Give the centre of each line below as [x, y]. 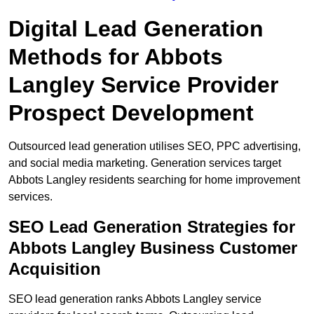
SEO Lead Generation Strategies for [152, 227]
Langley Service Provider [143, 85]
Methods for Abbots [116, 57]
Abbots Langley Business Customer [153, 248]
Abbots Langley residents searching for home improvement [154, 180]
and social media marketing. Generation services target [145, 163]
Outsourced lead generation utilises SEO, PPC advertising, [155, 146]
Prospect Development [131, 113]
